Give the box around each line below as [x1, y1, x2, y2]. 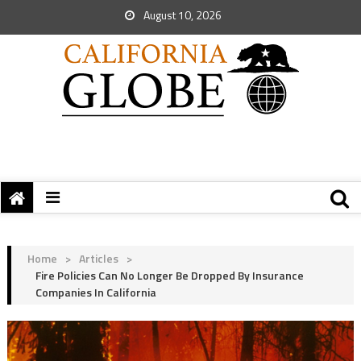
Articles [78, 250, 118, 267]
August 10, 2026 [141, 6, 222, 23]
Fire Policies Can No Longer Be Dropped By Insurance [35, 267, 304, 284]
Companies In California [35, 284, 156, 301]
